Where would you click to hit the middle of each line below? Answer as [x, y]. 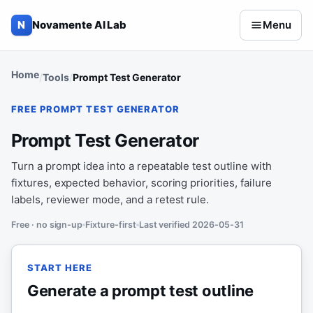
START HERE [60, 268]
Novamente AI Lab [80, 25]
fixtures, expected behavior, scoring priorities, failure [141, 183]
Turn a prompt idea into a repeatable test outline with [141, 166]
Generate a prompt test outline [141, 291]
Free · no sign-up [47, 225]
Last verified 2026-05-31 [191, 225]
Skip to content [59, 23]
